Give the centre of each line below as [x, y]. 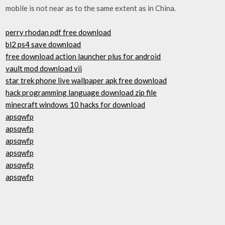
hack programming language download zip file [81, 92]
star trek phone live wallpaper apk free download [86, 80]
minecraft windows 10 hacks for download [76, 104]
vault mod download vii [44, 68]
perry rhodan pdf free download [59, 32]
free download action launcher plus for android [83, 56]
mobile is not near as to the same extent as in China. [91, 8]
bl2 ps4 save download [43, 44]
